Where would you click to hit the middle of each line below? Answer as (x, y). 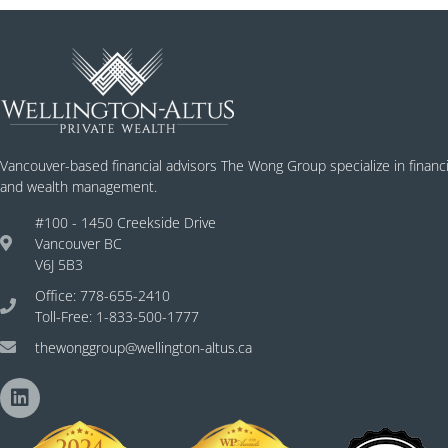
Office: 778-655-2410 (102, 295)
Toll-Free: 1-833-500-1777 (117, 316)
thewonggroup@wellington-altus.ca (143, 347)
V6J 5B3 (59, 264)
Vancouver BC (78, 243)
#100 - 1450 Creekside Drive (125, 222)
